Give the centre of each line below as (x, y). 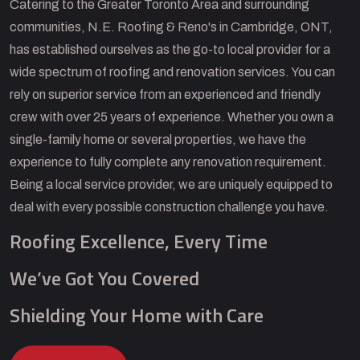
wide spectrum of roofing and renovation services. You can (172, 72)
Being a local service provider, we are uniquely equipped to (171, 184)
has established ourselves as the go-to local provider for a (170, 49)
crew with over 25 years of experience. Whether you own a (172, 117)
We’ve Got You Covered (104, 278)
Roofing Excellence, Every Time (139, 241)
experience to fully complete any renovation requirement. (168, 162)
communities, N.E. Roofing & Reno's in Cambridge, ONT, (171, 27)
